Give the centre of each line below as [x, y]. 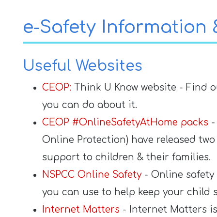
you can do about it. [90, 105]
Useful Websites [83, 66]
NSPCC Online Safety [93, 175]
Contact [20, 6]
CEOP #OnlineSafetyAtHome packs [125, 122]
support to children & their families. [126, 157]
